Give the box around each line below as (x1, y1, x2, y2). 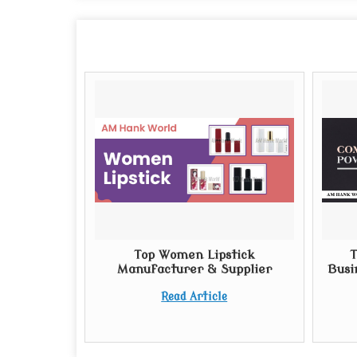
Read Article (161, 291, 228, 303)
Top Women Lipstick (133, 248, 255, 262)
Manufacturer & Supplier (116, 262, 272, 277)
